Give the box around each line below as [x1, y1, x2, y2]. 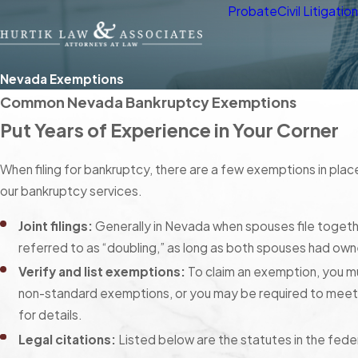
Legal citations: [18, 331, 117, 347]
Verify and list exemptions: [18, 264, 186, 280]
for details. [18, 307, 83, 323]
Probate [228, 3, 278, 18]
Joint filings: [18, 218, 93, 234]
